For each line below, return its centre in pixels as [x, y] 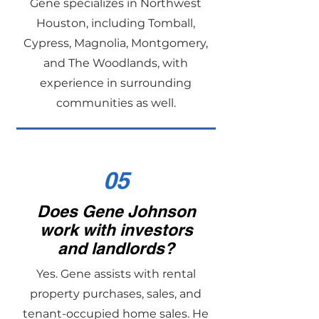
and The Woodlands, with [116, 63]
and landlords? [116, 248]
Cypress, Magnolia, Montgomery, [116, 43]
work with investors [116, 230]
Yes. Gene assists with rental [116, 274]
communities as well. [116, 103]
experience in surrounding [116, 83]
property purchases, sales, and [116, 294]
